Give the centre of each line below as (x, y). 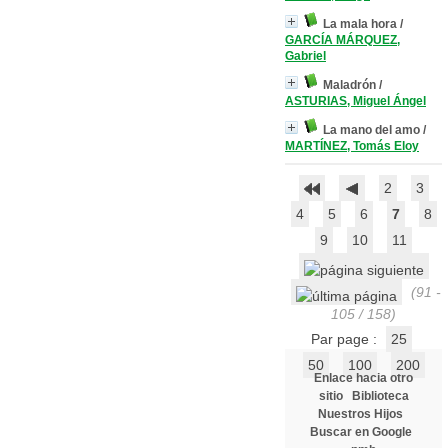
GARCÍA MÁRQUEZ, (342, 40)
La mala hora (360, 24)
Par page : (345, 339)
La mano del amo (371, 130)
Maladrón (349, 85)
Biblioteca (380, 396)
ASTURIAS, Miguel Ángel (355, 101)
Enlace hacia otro (363, 378)
